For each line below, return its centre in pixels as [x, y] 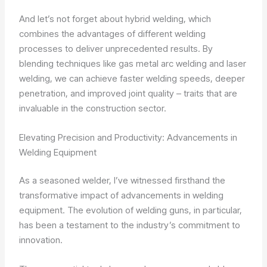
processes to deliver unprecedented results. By [116, 48]
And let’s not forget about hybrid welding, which [115, 18]
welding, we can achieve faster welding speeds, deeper [132, 78]
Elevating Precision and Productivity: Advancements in [128, 137]
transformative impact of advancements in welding [122, 195]
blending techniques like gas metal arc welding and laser [133, 63]
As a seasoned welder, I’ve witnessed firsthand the [122, 181]
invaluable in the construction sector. [93, 108]
